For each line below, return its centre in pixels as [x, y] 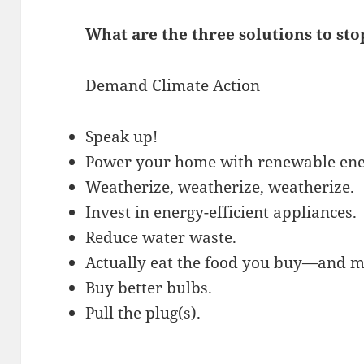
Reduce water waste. [161, 238]
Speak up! [122, 137]
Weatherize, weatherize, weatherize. [220, 187]
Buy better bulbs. [149, 288]
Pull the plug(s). [143, 313]
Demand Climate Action [173, 86]
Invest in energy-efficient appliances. [221, 212]
